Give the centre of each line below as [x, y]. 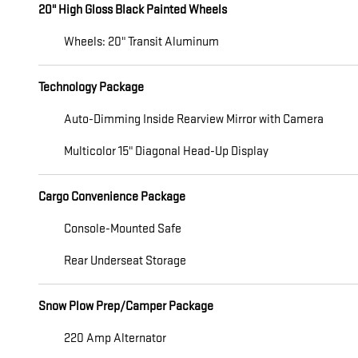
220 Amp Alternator [115, 338]
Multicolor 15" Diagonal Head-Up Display [166, 151]
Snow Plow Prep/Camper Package [126, 306]
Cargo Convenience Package [112, 197]
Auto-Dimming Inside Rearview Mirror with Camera [194, 119]
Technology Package [91, 87]
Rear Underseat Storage [125, 261]
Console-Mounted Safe [123, 229]
